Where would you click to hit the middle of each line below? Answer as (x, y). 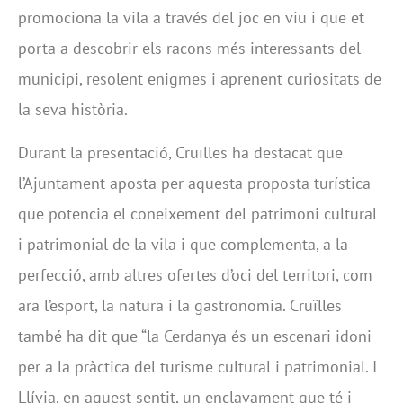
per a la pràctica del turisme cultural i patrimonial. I (197, 367)
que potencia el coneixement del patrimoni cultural (197, 214)
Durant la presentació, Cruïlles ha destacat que (180, 152)
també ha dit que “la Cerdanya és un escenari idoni (195, 336)
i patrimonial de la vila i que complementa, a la (183, 244)
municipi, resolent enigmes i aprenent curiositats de (200, 78)
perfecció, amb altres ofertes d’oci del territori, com (195, 275)
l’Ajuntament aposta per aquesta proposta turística (194, 183)
